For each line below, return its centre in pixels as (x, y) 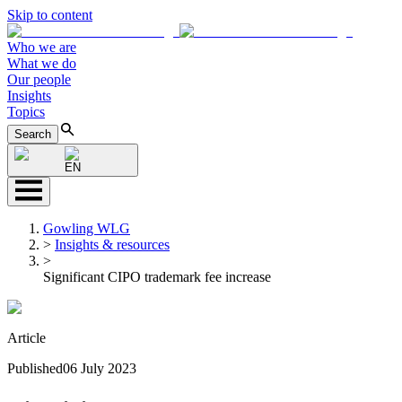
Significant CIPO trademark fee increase (157, 277)
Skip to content (50, 15)
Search (33, 134)
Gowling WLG (87, 228)
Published (35, 368)
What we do (42, 63)
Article (26, 338)
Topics (26, 112)
